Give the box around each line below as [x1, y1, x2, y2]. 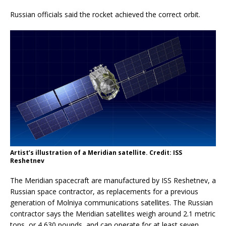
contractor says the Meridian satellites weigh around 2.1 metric [10, 208, 215, 218]
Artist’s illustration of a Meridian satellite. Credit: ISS [10, 148, 182, 157]
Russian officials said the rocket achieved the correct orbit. [10, 10, 200, 20]
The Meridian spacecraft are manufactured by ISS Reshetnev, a [10, 175, 216, 185]
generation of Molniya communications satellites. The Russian [10, 197, 213, 207]
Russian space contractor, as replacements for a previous [10, 186, 198, 196]
